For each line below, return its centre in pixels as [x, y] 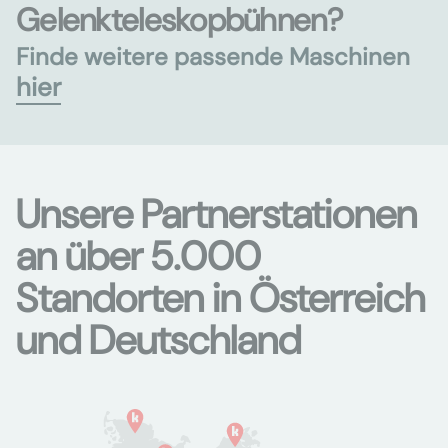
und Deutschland [158, 340]
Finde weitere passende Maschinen [213, 56]
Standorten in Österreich [220, 298]
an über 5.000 [138, 256]
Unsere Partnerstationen [216, 214]
